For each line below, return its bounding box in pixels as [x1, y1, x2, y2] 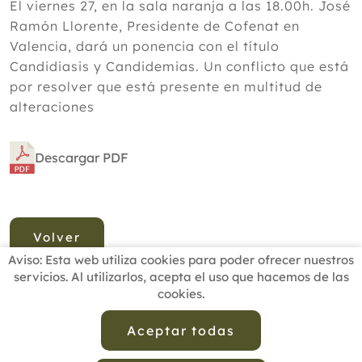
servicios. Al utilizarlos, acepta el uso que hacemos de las [13, 269, 349, 284]
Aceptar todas [126, 322, 236, 339]
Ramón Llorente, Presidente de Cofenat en [10, 18, 300, 34]
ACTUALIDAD [264, 305, 341, 318]
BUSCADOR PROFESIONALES [82, 305, 246, 318]
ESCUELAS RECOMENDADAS [64, 318, 224, 331]
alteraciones [10, 99, 95, 115]
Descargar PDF [35, 149, 128, 166]
